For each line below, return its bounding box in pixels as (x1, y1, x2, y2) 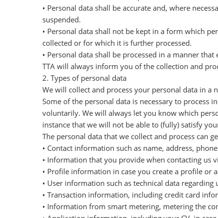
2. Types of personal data (42, 73, 127, 83)
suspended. (42, 15, 81, 24)
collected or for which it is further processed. (42, 38, 192, 48)
